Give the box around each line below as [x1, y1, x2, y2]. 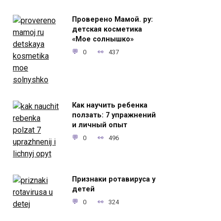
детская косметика [72, 25, 142, 34]
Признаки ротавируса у [72, 175, 155, 184]
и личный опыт [72, 121, 127, 130]
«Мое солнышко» [72, 35, 134, 44]
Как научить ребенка [72, 101, 147, 110]
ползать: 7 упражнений [72, 111, 156, 120]
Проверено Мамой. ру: [72, 15, 153, 24]
